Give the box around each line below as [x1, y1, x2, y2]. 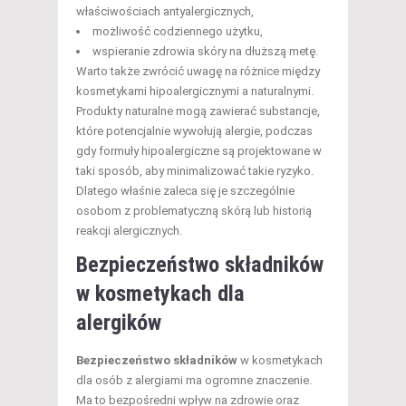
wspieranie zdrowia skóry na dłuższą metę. [92, 43, 318, 58]
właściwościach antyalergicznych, [76, 4, 254, 18]
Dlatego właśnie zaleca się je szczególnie [76, 183, 295, 198]
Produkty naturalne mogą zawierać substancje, [76, 103, 320, 118]
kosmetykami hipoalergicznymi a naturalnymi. [76, 83, 314, 98]
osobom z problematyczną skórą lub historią [76, 203, 312, 217]
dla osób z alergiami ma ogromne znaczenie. [76, 372, 312, 387]
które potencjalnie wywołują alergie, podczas [76, 123, 313, 138]
